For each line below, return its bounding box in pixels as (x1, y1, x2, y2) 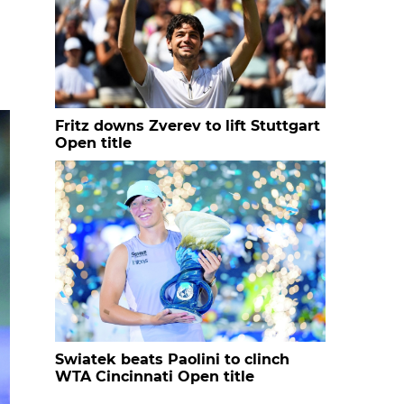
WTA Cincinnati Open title (55, 368, 254, 385)
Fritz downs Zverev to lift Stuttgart (55, 117, 320, 134)
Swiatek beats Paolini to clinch (55, 351, 289, 368)
